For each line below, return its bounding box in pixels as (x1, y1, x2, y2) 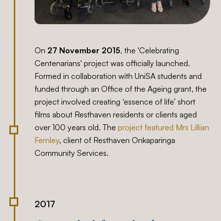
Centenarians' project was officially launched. (35, 58, 190, 69)
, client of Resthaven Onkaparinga (59, 135, 176, 146)
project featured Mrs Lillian (118, 122, 210, 133)
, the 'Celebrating (120, 45, 180, 56)
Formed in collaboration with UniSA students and (35, 71, 202, 81)
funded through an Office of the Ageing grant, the (35, 84, 207, 94)
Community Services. (35, 148, 109, 158)
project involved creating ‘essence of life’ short (35, 97, 196, 107)
